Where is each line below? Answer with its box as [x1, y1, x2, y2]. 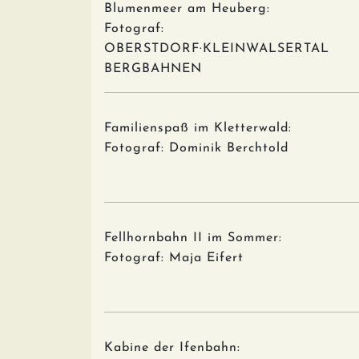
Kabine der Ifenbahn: [104, 341, 240, 354]
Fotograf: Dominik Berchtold [104, 142, 288, 155]
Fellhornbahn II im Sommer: [104, 232, 282, 244]
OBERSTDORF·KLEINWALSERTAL [104, 42, 329, 55]
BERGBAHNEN [104, 63, 202, 75]
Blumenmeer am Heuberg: [104, 2, 275, 15]
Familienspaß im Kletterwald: [104, 122, 292, 135]
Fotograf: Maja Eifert [104, 252, 244, 264]
